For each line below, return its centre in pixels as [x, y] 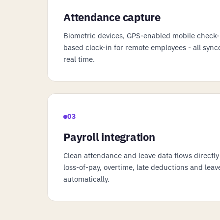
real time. [79, 59]
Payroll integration [109, 137]
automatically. [86, 179]
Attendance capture [112, 17]
